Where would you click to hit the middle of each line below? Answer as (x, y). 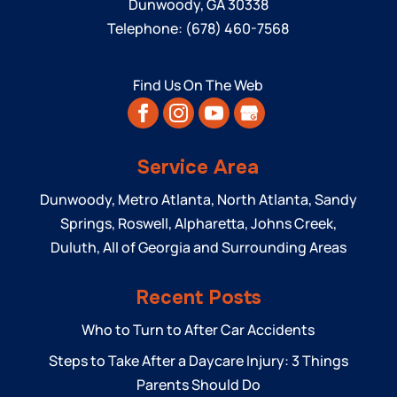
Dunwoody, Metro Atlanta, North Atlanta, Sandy (198, 200)
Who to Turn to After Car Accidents (198, 330)
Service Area (198, 168)
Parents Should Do (198, 385)
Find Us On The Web (198, 86)
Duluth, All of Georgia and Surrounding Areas (198, 248)
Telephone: (147, 29)
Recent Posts (198, 298)
